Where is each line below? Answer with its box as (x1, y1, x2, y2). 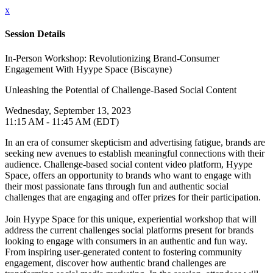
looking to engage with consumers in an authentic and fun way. (5, 235, 247, 246)
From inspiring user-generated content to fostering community (5, 246, 242, 257)
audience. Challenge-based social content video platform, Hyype (5, 158, 252, 169)
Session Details (5, 29, 65, 40)
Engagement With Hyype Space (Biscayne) (5, 63, 172, 74)
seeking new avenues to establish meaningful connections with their (5, 147, 264, 158)
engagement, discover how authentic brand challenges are (5, 257, 226, 268)
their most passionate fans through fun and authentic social (5, 180, 229, 191)
